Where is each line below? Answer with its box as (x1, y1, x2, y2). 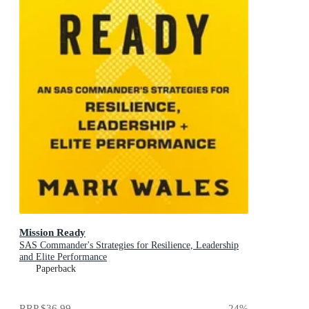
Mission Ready (19, 226, 86, 238)
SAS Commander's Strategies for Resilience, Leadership (19, 239, 239, 250)
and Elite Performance (19, 251, 107, 262)
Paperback (36, 263, 76, 274)
